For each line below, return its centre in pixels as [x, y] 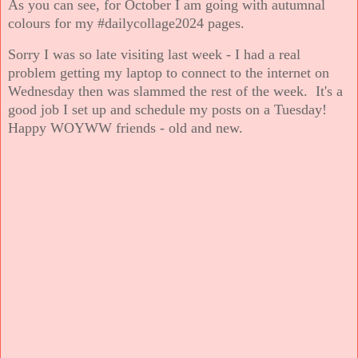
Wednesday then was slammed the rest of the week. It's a [175, 91]
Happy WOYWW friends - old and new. [125, 127]
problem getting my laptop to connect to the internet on [169, 72]
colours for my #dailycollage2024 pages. [126, 23]
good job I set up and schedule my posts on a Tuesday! [169, 109]
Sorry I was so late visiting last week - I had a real [154, 54]
